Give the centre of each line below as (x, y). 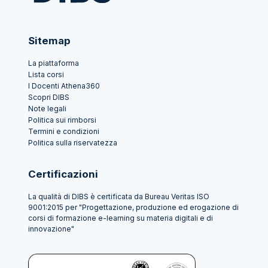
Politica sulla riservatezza (73, 142)
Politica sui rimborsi (62, 120)
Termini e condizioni (64, 131)
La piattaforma (54, 63)
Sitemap (49, 40)
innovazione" (51, 229)
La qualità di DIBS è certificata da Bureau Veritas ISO (119, 196)
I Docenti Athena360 (64, 86)
